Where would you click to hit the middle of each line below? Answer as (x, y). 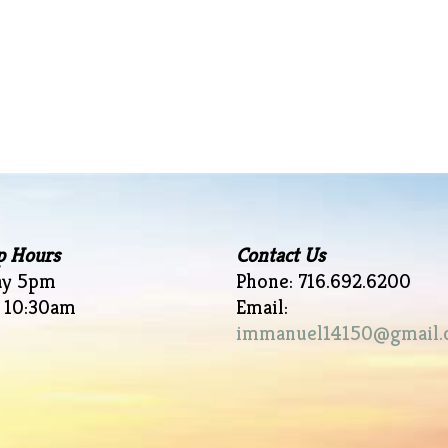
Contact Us (280, 255)
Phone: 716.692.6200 (323, 281)
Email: (261, 307)
